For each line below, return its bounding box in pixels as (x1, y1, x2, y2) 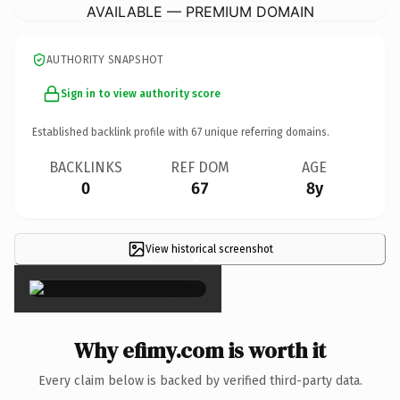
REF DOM (171, 158, 229, 176)
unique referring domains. (202, 125, 329, 138)
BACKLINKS (49, 158, 122, 176)
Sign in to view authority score (61, 87, 221, 100)
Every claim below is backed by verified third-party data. (37, 372, 362, 388)
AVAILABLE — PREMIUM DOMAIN (86, 2, 314, 21)
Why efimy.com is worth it (74, 335, 326, 365)
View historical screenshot (145, 242, 273, 255)
